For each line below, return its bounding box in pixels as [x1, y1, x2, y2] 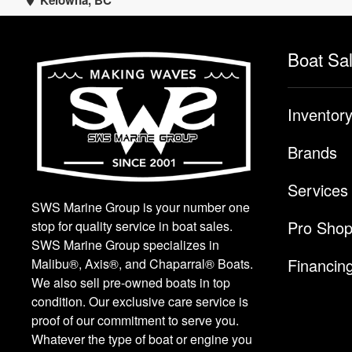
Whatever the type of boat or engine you [31, 330, 252, 349]
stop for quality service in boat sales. [31, 217, 233, 236]
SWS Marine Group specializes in [31, 236, 219, 255]
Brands [288, 141, 337, 164]
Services [288, 178, 348, 202]
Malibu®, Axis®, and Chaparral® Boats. [31, 255, 253, 273]
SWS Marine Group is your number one [31, 198, 250, 217]
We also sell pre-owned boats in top [31, 273, 230, 292]
